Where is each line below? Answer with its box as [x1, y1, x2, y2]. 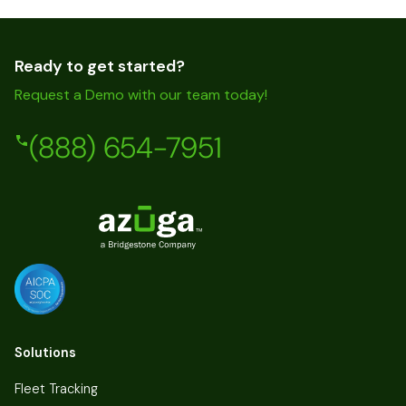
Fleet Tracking [14, 380, 98, 397]
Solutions [14, 343, 76, 361]
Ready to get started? [14, 55, 185, 78]
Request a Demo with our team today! [14, 85, 267, 105]
